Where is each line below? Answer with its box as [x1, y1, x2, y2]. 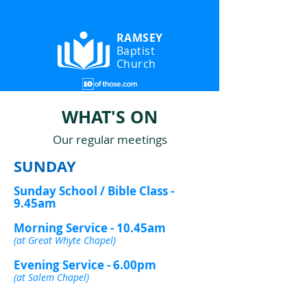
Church [116, 56, 156, 71]
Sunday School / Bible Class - [14, 183, 174, 199]
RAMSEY [116, 30, 167, 45]
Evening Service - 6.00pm [14, 257, 156, 273]
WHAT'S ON [62, 105, 158, 129]
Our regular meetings [52, 132, 167, 147]
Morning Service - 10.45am [14, 220, 166, 236]
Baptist [116, 43, 156, 58]
